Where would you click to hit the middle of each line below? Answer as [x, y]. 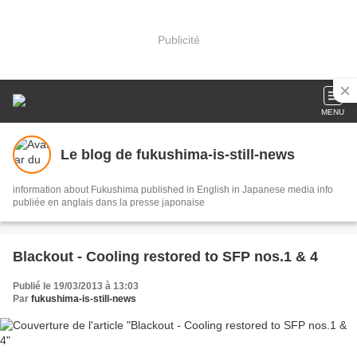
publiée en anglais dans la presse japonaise [109, 202]
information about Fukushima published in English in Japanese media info [165, 190]
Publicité [178, 39]
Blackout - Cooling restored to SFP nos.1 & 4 [165, 257]
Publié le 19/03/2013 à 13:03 [76, 286]
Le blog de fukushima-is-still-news [178, 154]
